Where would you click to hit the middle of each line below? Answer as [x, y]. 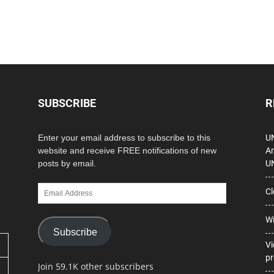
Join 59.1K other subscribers [96, 266]
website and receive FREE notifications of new [127, 150]
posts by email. [67, 163]
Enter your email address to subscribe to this [124, 138]
